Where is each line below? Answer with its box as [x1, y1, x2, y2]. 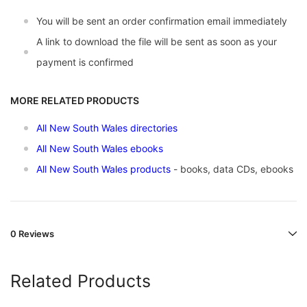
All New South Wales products [36, 163, 171, 175]
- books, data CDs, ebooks [173, 163, 293, 175]
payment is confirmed [36, 56, 134, 69]
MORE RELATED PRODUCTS [10, 95, 139, 107]
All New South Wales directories [36, 122, 177, 134]
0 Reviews [10, 228, 54, 240]
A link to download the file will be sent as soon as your [36, 36, 277, 48]
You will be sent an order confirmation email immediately [36, 15, 287, 27]
